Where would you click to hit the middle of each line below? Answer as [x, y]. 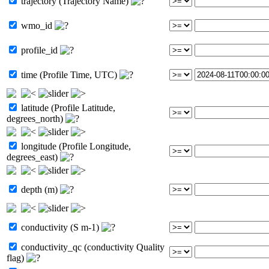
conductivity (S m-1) [60, 227]
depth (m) [39, 189]
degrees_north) [36, 118]
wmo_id [37, 25]
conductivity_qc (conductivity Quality [92, 247]
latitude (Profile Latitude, [67, 107]
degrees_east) [33, 157]
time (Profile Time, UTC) [69, 74]
